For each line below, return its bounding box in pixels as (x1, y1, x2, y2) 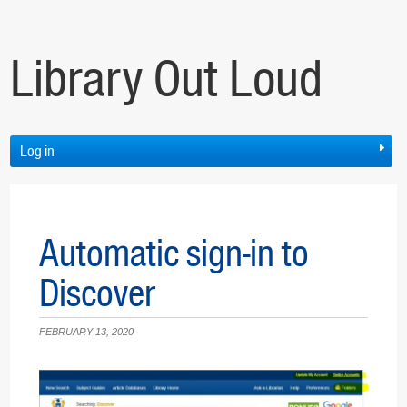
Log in (20, 142, 55, 161)
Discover (39, 270, 155, 317)
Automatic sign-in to (39, 230, 309, 277)
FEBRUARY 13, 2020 (39, 326, 134, 338)
